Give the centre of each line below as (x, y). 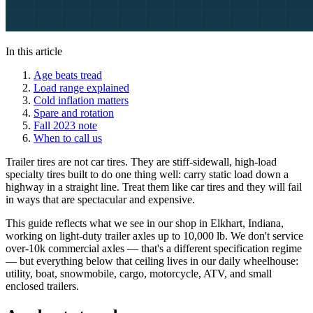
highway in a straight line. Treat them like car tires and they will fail (154, 187)
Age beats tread (68, 75)
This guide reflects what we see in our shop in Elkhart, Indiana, (145, 223)
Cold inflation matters (81, 100)
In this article (34, 51)
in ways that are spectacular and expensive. (100, 199)
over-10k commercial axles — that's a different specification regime (154, 248)
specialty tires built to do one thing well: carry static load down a (147, 174)
